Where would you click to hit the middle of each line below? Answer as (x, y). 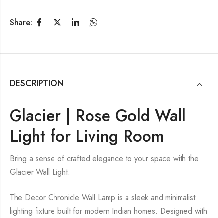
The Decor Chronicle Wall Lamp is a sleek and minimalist (102, 198)
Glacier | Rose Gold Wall (98, 116)
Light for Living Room (87, 136)
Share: (21, 22)
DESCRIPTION (37, 83)
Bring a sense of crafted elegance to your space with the (104, 159)
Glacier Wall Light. (40, 172)
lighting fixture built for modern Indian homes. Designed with (109, 211)
